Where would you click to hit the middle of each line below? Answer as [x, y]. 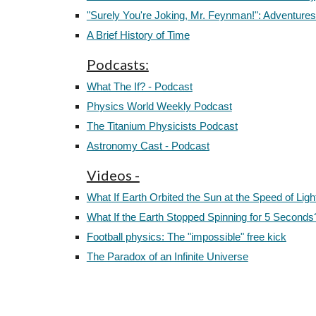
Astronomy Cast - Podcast [148, 146]
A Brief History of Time [138, 35]
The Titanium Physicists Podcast [162, 126]
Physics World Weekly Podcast [159, 107]
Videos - [113, 175]
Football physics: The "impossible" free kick [186, 237]
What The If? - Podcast [139, 87]
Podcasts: [117, 64]
